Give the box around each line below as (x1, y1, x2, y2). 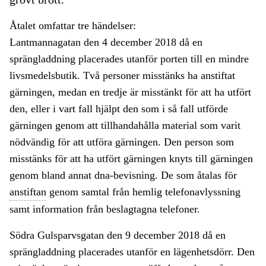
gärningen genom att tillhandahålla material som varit (9, 119, 240, 132)
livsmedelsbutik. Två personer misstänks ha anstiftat (9, 69, 235, 82)
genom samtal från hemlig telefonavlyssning (46, 186, 240, 198)
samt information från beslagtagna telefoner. (9, 203, 200, 216)
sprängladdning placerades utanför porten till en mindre (9, 53, 249, 65)
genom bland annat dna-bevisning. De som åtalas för (9, 169, 237, 182)
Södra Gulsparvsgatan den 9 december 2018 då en (9, 229, 226, 242)
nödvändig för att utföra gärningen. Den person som (9, 136, 234, 148)
